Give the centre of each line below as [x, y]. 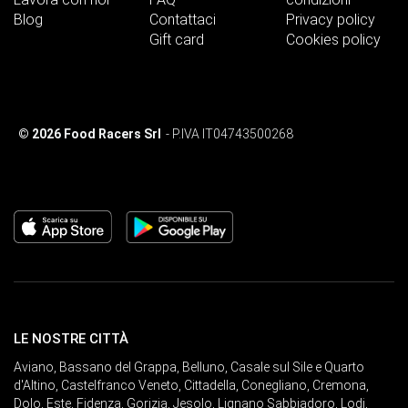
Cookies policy [333, 40]
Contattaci [183, 20]
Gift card [177, 40]
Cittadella [210, 385]
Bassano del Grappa [118, 367]
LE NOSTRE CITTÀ [71, 339]
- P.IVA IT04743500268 [229, 134]
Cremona [339, 385]
